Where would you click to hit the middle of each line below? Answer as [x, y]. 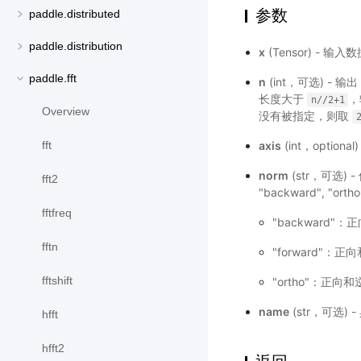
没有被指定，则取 [305, 116]
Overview [66, 112]
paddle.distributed [75, 14]
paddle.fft [53, 79]
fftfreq [57, 213]
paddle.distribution [76, 46]
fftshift [57, 281]
